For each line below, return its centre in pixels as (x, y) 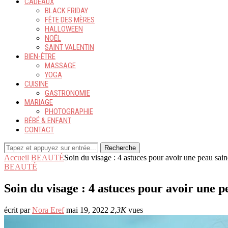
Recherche (120, 148)
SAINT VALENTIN (69, 47)
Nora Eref (48, 210)
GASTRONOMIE (67, 93)
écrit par (18, 210)
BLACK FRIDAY (66, 11)
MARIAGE (39, 102)
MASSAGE (60, 66)
